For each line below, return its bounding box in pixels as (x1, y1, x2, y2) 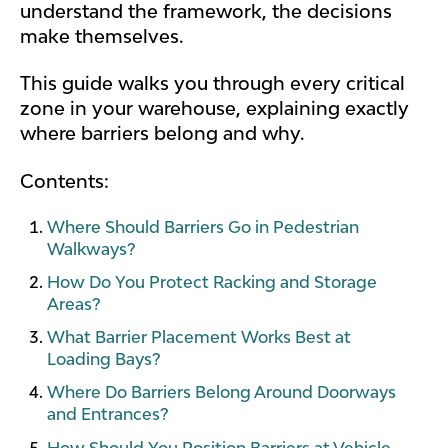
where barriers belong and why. (20, 122, 304, 145)
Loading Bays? (47, 349, 162, 370)
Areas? (47, 294, 102, 315)
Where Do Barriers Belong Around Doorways (47, 382, 397, 403)
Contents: (20, 169, 109, 192)
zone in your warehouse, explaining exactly (20, 97, 409, 120)
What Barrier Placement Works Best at (47, 327, 352, 348)
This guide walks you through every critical (20, 72, 405, 95)
